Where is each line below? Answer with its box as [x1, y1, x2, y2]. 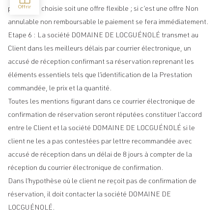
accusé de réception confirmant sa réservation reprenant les [8, 59, 194, 66]
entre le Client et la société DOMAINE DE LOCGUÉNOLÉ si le [8, 125, 195, 132]
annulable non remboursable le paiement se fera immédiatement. [8, 19, 210, 26]
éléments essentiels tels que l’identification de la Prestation [8, 72, 192, 79]
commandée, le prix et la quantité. [8, 85, 112, 92]
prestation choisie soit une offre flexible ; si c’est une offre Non [8, 6, 198, 13]
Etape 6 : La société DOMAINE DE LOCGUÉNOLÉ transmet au [8, 32, 198, 39]
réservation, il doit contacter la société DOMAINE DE [8, 192, 171, 198]
